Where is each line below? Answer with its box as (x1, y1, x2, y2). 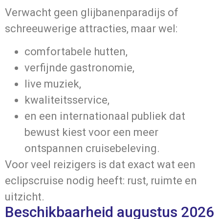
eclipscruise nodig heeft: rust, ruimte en (5, 174, 197, 187)
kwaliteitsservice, (24, 93, 109, 106)
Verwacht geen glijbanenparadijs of (5, 6, 178, 19)
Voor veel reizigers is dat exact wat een (5, 158, 196, 171)
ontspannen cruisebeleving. (24, 142, 160, 154)
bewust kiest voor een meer (24, 126, 158, 138)
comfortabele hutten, (24, 45, 128, 58)
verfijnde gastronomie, (24, 61, 134, 74)
